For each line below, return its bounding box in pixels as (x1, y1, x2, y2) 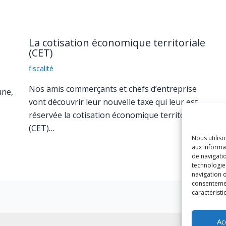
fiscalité (28, 63, 53, 73)
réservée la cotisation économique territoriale (28, 109, 202, 121)
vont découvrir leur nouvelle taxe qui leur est (28, 96, 198, 107)
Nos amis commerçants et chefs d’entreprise (28, 83, 197, 94)
